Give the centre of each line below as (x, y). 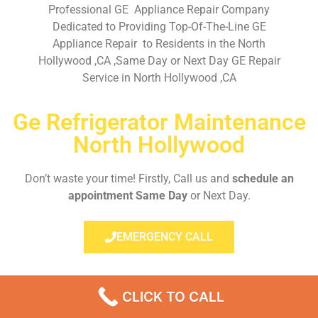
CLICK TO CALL (173, 297)
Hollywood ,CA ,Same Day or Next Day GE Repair (159, 60)
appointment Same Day (127, 196)
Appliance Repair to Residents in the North (159, 43)
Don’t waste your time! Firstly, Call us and (128, 179)
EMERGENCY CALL (165, 237)
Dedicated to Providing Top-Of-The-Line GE (159, 26)
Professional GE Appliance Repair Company (159, 9)
